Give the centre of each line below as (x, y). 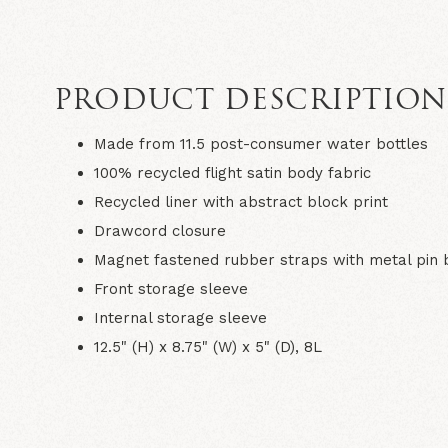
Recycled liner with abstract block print (240, 201)
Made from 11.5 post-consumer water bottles (260, 143)
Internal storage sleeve (180, 317)
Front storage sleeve (170, 288)
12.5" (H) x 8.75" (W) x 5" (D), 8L (207, 346)
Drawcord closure (159, 230)
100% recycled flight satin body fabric (232, 172)
